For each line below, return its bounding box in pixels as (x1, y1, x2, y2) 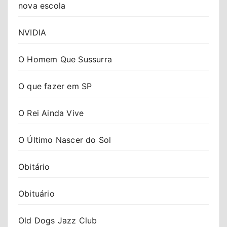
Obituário (18, 188, 55, 199)
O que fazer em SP (18, 81, 92, 91)
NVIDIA (18, 27, 47, 37)
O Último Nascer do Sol (18, 134, 111, 145)
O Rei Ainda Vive (18, 107, 84, 118)
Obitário (18, 161, 50, 172)
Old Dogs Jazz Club (18, 215, 97, 225)
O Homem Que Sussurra (18, 54, 112, 64)
